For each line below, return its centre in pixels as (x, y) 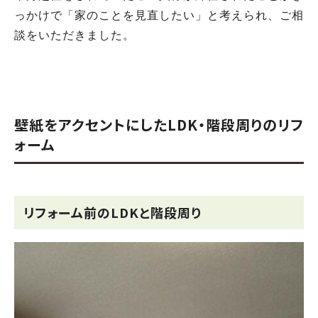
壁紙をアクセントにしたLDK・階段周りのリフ (159, 125)
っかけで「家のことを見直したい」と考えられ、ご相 (159, 15)
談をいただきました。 (75, 35)
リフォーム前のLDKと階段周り (112, 213)
